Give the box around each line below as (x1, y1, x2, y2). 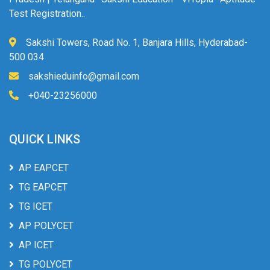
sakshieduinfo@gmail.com (28, 70, 139, 82)
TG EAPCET (19, 181, 67, 193)
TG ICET (19, 200, 52, 212)
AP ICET (19, 239, 54, 251)
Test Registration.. (9, 7, 85, 19)
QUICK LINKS (9, 131, 80, 146)
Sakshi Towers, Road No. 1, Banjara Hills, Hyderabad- (26, 36, 248, 48)
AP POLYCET (19, 219, 74, 231)
